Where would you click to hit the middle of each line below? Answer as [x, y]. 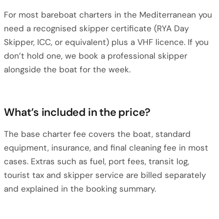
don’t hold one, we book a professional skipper [96, 56]
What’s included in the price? [77, 112]
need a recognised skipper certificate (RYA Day [96, 28]
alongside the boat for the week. [67, 69]
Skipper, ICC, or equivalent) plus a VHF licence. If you [106, 42]
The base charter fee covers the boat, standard [97, 134]
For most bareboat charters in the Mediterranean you [108, 15]
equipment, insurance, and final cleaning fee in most [106, 148]
